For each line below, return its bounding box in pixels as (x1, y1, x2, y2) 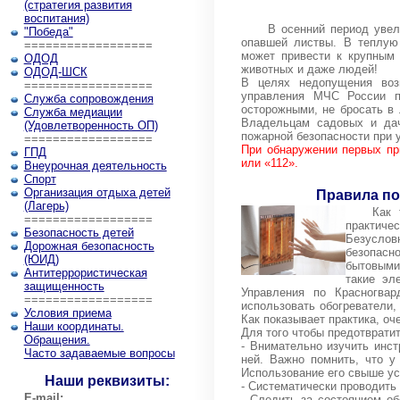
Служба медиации (23, 105, 122, 119)
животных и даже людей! (241, 62, 379, 76)
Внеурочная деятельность (23, 159, 167, 172)
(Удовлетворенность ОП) (23, 119, 158, 132)
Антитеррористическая (23, 266, 147, 279)
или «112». (241, 155, 299, 170)
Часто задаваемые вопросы (23, 346, 175, 360)
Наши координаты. (23, 320, 124, 333)
